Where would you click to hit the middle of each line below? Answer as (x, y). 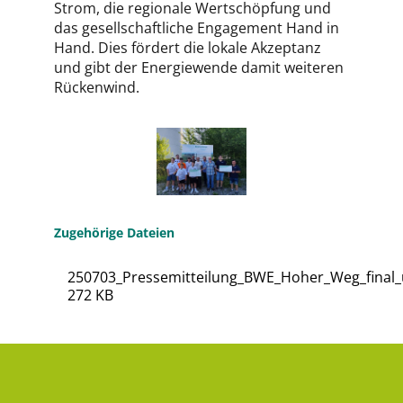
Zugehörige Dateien (114, 232)
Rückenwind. (99, 87)
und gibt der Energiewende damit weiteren (199, 67)
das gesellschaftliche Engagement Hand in (197, 28)
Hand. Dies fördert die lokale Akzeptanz (188, 48)
